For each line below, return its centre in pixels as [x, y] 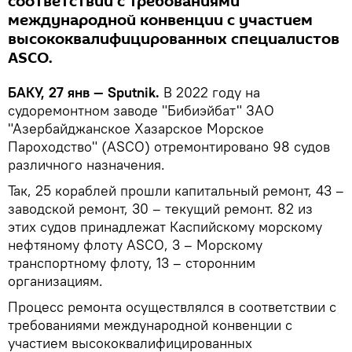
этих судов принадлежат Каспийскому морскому [165, 226]
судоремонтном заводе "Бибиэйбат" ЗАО [141, 110]
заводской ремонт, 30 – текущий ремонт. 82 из [160, 208]
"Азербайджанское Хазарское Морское [136, 128]
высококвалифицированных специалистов [174, 39]
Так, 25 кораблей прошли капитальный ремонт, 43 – [176, 190]
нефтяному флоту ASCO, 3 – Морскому [135, 244]
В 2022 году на [210, 92]
